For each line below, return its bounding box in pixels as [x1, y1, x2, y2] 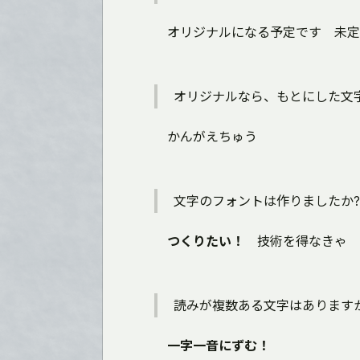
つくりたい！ [167, 232, 244, 249]
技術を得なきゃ [244, 232, 347, 249]
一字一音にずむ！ [167, 337, 270, 354]
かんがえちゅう [154, 128, 257, 145]
